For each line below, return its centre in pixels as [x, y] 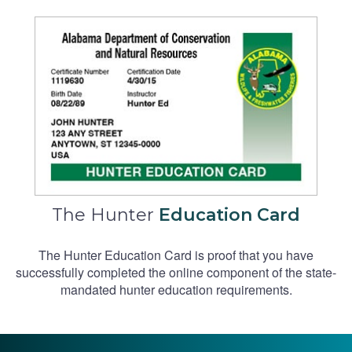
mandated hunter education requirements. [176, 289]
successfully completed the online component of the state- [176, 272]
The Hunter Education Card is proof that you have [176, 255]
